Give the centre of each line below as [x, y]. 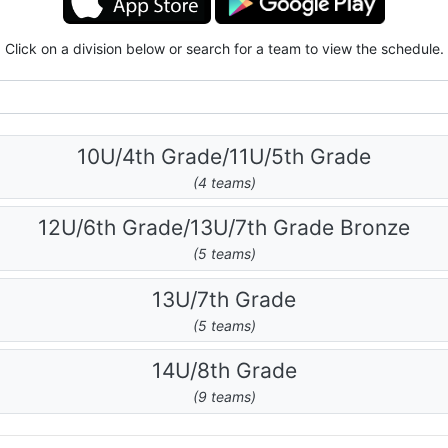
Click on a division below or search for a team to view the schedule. [224, 48]
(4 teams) [224, 182]
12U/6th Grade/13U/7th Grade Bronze [224, 228]
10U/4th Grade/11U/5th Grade [224, 156]
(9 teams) [224, 397]
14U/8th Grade [224, 371]
